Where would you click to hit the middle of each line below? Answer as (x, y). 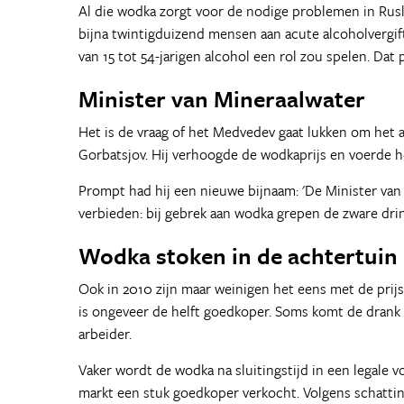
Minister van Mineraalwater (222, 99)
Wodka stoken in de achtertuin (238, 256)
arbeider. (105, 334)
